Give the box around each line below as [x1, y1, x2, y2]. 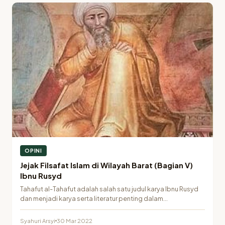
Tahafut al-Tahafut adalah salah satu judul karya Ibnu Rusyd [20, 185, 198, 193]
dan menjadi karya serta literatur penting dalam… [20, 194, 168, 203]
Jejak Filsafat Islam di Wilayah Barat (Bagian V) [20, 161, 193, 170]
